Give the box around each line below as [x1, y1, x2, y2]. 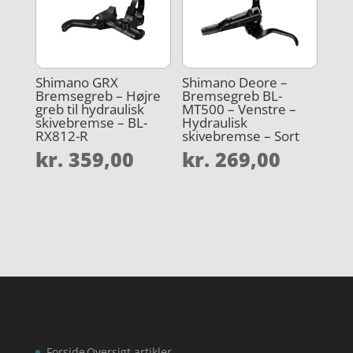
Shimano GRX [35, 72, 118, 91]
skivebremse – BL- [35, 113, 147, 132]
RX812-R [35, 126, 88, 145]
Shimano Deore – [182, 72, 288, 91]
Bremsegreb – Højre [35, 86, 161, 105]
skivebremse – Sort [182, 126, 300, 145]
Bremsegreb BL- [182, 86, 283, 105]
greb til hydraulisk [35, 99, 144, 118]
